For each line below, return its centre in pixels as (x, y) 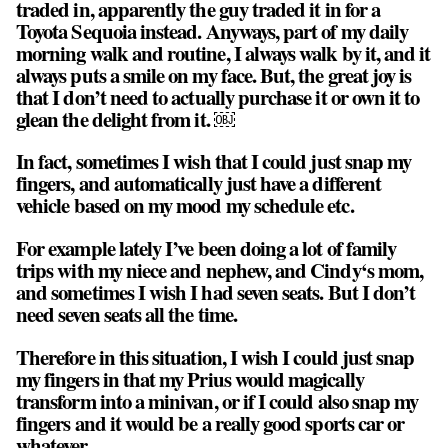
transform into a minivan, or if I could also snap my (217, 401)
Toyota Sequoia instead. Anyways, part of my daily (212, 30)
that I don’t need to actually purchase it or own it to (218, 96)
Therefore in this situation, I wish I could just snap (215, 357)
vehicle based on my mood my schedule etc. (185, 205)
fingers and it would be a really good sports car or (210, 423)
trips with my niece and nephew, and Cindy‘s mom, (220, 270)
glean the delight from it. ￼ (125, 118)
